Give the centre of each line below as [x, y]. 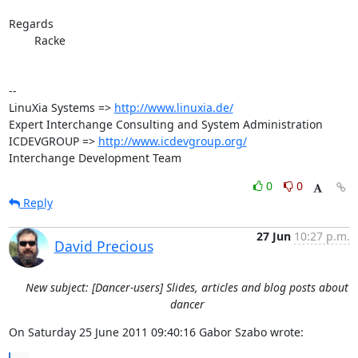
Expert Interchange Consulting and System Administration [165, 124]
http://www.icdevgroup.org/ [172, 141]
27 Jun [273, 236]
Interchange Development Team [95, 158]
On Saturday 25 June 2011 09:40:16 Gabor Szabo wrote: [156, 332]
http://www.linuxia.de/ [173, 107]
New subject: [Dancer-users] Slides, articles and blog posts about [187, 287]
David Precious [103, 246]
